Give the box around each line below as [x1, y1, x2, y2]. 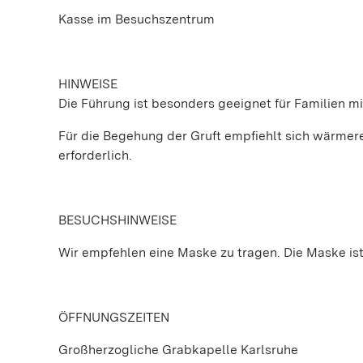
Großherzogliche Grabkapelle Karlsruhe [58, 342, 298, 357]
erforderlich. [58, 147, 132, 163]
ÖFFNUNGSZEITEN [58, 310, 169, 325]
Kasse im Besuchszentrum [58, 11, 215, 27]
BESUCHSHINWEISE [58, 212, 177, 228]
